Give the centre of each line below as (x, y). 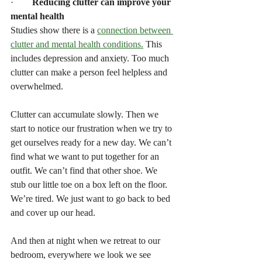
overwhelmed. (39, 86)
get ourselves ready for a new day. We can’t (92, 142)
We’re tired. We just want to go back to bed (92, 198)
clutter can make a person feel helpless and (90, 72)
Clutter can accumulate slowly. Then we (86, 114)
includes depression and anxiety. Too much (91, 58)
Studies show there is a (54, 30)
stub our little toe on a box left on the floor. (90, 184)
